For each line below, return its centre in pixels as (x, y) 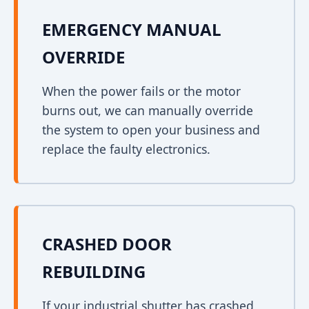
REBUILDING (94, 271)
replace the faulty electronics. (126, 149)
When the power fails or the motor (141, 91)
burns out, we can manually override (148, 110)
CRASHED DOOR (107, 244)
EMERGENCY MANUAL (132, 29)
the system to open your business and (151, 130)
